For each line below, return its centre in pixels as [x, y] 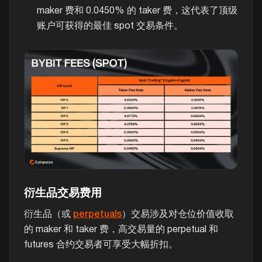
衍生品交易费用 [63, 194]
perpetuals [97, 214]
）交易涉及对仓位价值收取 [178, 214]
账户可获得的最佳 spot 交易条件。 [110, 26]
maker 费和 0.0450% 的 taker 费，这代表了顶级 [137, 11]
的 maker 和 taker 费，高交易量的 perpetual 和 [121, 230]
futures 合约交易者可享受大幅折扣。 [101, 245]
